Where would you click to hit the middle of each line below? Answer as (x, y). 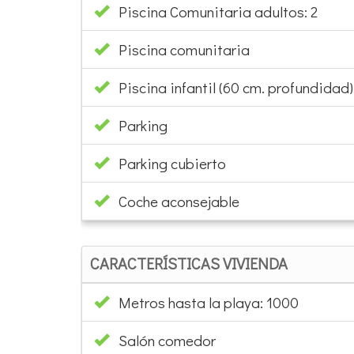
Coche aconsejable (179, 201)
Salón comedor (167, 340)
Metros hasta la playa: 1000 (204, 302)
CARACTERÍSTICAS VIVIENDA (189, 263)
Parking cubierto (172, 163)
